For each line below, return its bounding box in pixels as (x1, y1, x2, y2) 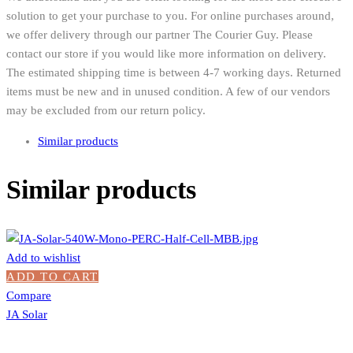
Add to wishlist (6, 251, 80, 265)
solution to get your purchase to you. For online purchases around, (6, 9, 334, 22)
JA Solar (6, 308, 47, 321)
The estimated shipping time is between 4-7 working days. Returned (6, 65, 341, 79)
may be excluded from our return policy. (6, 103, 206, 117)
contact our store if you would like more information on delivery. (6, 46, 326, 60)
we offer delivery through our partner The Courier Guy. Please (6, 28, 313, 41)
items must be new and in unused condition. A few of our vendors (6, 84, 330, 98)
